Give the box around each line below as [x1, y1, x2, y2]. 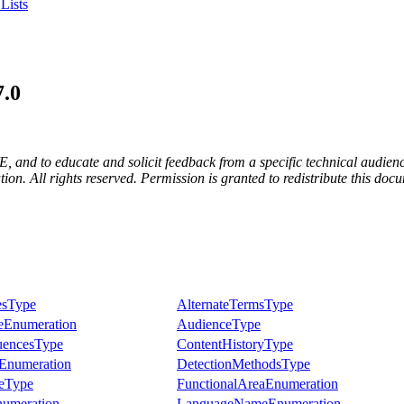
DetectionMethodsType [177, 355, 310, 372]
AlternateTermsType [177, 296, 293, 312]
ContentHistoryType [177, 335, 293, 352]
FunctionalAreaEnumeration [177, 375, 338, 391]
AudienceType [177, 316, 261, 332]
